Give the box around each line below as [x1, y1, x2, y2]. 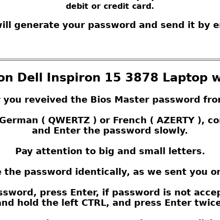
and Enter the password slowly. [32, 125, 188, 136]
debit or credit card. [66, 1, 154, 11]
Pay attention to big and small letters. [15, 145, 205, 156]
